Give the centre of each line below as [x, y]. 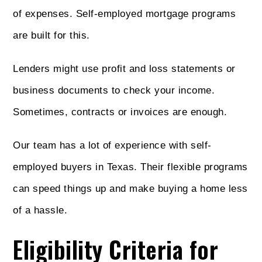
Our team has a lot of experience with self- [112, 145]
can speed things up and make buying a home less [130, 188]
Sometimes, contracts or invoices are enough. [120, 112]
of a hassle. [40, 210]
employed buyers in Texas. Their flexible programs [130, 167]
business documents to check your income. [114, 90]
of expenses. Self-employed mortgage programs [125, 13]
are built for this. [51, 35]
